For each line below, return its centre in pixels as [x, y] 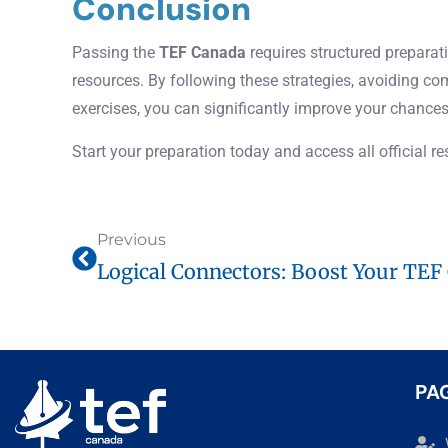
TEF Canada [202, 53]
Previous [131, 240]
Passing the [115, 53]
